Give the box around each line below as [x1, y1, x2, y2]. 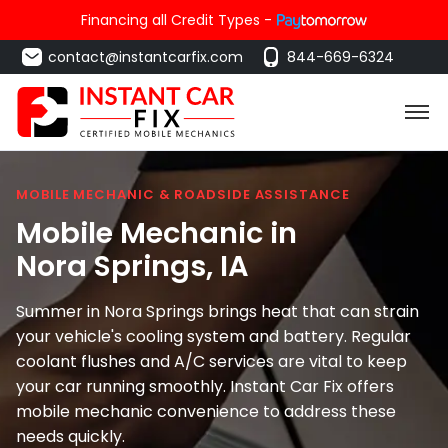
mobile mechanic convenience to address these [16, 399, 396, 423]
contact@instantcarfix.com [48, 47, 243, 67]
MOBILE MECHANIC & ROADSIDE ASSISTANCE [16, 185, 350, 204]
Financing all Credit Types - [81, 10, 272, 30]
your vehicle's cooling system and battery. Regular [16, 324, 411, 348]
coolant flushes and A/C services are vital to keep [16, 349, 407, 373]
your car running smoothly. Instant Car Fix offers [16, 374, 394, 398]
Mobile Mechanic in [16, 212, 297, 253]
